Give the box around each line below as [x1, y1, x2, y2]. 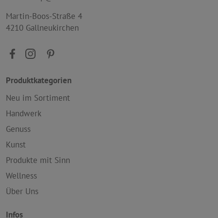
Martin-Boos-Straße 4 [6, 11, 82, 22]
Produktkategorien [6, 75, 72, 86]
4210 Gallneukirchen [6, 22, 79, 34]
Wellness [6, 170, 37, 182]
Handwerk [6, 108, 41, 119]
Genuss [6, 124, 31, 135]
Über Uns [6, 186, 38, 197]
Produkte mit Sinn [6, 155, 70, 166]
